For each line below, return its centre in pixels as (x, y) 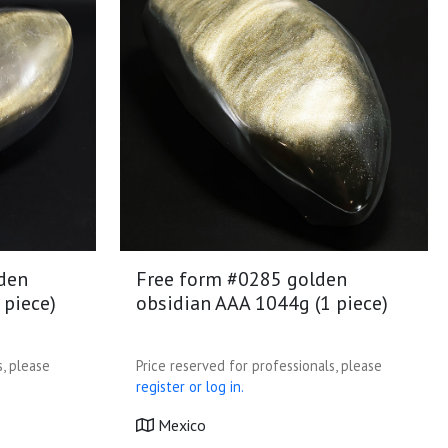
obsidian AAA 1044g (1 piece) (262, 303)
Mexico (180, 425)
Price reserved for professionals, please (259, 365)
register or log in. (190, 386)
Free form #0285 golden (241, 279)
